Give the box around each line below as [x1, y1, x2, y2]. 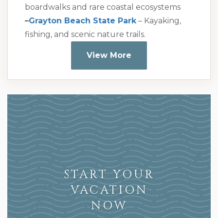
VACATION [70, 182, 148, 199]
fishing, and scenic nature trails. [25, 29, 145, 39]
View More [87, 50, 131, 60]
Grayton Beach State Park [29, 16, 136, 25]
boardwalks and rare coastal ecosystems [25, 2, 181, 12]
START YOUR [63, 167, 155, 183]
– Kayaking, [136, 16, 181, 25]
